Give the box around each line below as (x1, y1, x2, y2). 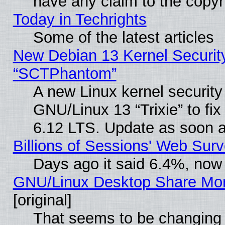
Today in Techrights (13, 10, 147, 28)
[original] (13, 191, 72, 209)
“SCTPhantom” (13, 64, 117, 82)
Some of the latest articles (33, 28, 214, 46)
